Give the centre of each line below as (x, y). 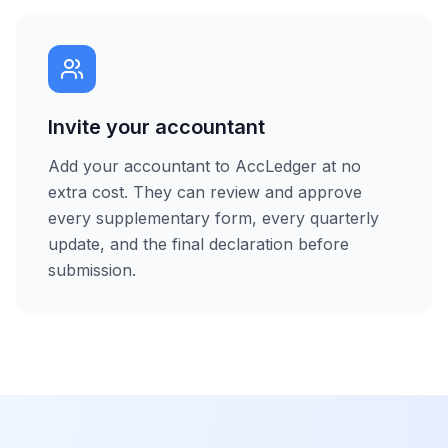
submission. (92, 270)
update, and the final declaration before (198, 244)
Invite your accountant (156, 127)
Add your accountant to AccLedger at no (204, 166)
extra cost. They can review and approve (205, 192)
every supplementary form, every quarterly (213, 218)
